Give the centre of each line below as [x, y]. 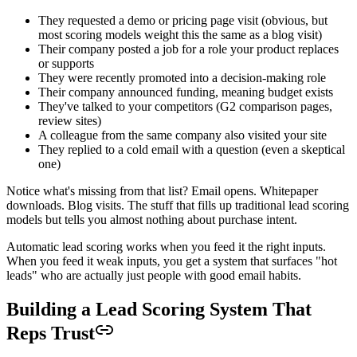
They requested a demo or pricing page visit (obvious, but [183, 21]
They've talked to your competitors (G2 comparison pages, [185, 107]
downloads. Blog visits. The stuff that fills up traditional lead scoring [178, 206]
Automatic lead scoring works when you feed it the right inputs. [166, 247]
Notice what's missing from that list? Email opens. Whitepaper [162, 191]
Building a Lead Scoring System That [159, 310]
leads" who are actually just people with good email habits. [154, 276]
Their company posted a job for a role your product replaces [188, 49]
